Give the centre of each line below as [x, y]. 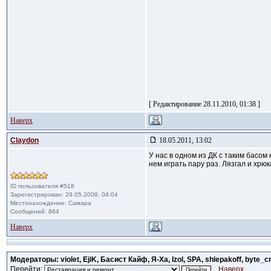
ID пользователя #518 [42, 186]
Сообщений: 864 [35, 211]
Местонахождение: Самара [51, 203]
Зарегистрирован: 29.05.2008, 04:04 [64, 194]
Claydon [24, 140]
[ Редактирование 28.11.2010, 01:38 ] [204, 104]
